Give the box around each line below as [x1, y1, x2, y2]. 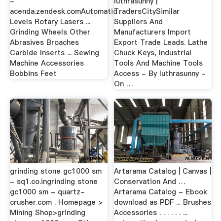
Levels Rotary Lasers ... [9, 16, 90, 27]
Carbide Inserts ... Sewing [9, 47, 99, 58]
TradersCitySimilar [114, 6, 180, 16]
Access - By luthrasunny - [114, 68, 206, 78]
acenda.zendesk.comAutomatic [9, 6, 117, 16]
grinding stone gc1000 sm [9, 166, 102, 176]
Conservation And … [114, 176, 186, 186]
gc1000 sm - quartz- [9, 186, 85, 197]
